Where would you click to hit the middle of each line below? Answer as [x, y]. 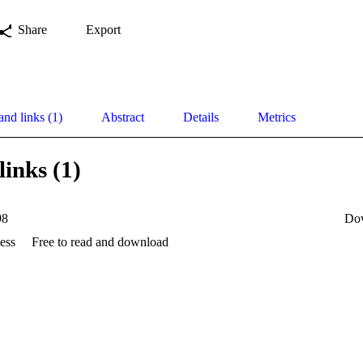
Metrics [277, 117]
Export [103, 29]
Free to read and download [100, 242]
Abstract [123, 117]
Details [201, 117]
